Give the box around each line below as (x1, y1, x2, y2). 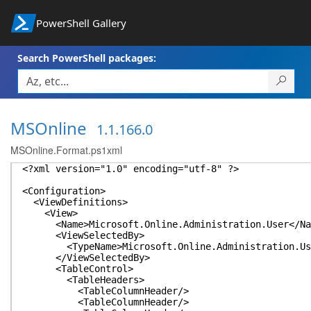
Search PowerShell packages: (17, 51, 156, 65)
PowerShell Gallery (35, 16, 126, 30)
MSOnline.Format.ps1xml (10, 143, 122, 157)
